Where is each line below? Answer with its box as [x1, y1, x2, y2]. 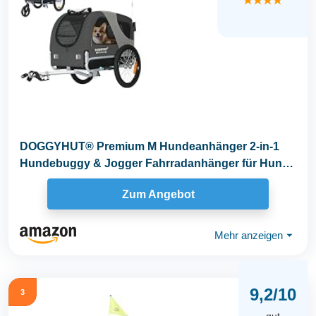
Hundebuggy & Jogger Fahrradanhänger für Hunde [20, 157, 296, 169]
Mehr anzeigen [214, 229, 283, 241]
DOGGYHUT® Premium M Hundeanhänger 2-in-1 [20, 140, 279, 152]
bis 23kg [20, 174, 65, 186]
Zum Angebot [121, 188, 195, 200]
